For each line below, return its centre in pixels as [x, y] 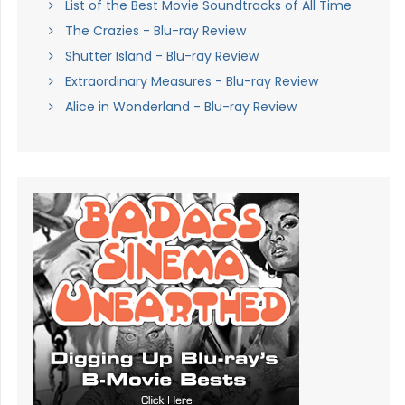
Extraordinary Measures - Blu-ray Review [191, 81]
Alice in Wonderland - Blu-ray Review [180, 107]
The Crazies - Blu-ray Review [155, 31]
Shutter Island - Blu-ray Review [161, 56]
